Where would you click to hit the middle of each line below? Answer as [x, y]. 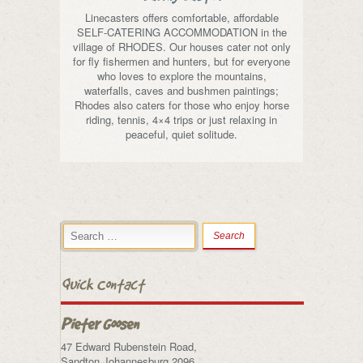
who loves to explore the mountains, [181, 76]
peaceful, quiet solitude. [181, 134]
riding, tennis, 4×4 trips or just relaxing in [181, 120]
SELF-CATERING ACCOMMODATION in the [181, 32]
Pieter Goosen [100, 324]
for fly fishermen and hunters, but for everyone [181, 61]
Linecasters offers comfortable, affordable [181, 17]
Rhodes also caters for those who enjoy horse [181, 105]
